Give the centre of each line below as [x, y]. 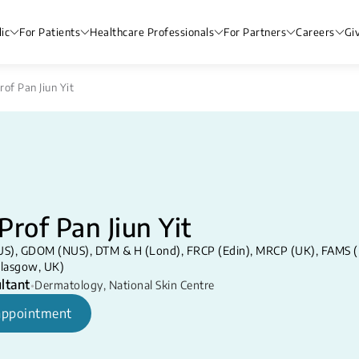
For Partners [255, 32]
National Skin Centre [161, 285]
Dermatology [69, 285]
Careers [315, 32]
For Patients [50, 32]
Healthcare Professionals [152, 32]
